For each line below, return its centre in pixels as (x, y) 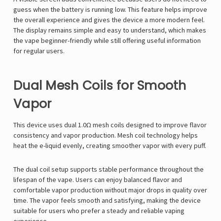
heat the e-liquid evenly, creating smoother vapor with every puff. (110, 146)
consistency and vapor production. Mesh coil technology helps (106, 135)
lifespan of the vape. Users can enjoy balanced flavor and (98, 180)
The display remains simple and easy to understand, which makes (110, 30)
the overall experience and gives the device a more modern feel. (109, 20)
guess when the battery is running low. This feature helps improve (110, 10)
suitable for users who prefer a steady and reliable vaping (99, 211)
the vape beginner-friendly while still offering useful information (107, 41)
